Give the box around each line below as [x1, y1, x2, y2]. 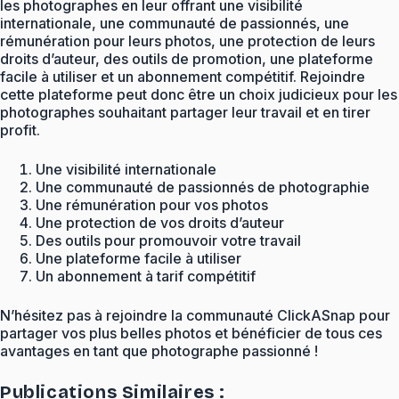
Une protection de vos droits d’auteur [36, 213, 284, 232]
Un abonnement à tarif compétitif [36, 266, 256, 285]
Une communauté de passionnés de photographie [36, 177, 370, 196]
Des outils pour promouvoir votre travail [36, 231, 301, 249]
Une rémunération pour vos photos [36, 195, 268, 214]
